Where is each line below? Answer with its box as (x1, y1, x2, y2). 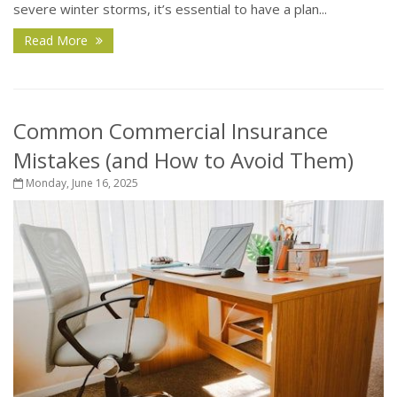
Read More (24, 32, 91, 50)
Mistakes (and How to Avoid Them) (13, 145, 354, 175)
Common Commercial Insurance (13, 116, 328, 146)
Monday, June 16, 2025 (23, 175, 138, 191)
